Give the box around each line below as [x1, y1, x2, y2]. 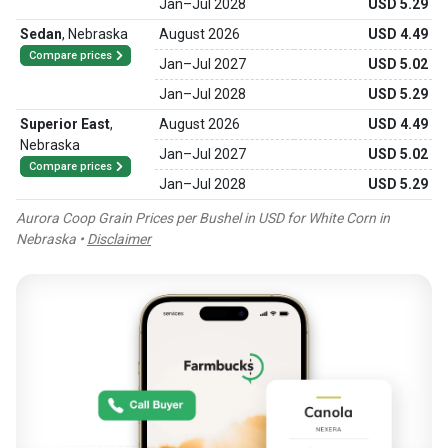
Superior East [20, 116, 110, 132]
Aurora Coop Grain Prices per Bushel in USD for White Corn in [16, 210, 390, 226]
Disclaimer [87, 231, 151, 247]
